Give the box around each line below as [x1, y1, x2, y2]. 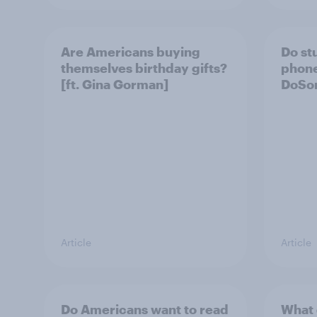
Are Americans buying [61, 43, 200, 59]
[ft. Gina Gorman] [61, 76, 168, 92]
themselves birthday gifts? [61, 59, 227, 76]
